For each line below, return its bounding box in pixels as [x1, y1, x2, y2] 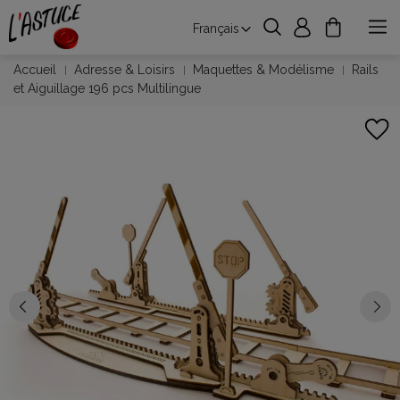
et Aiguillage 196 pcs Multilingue [13, 81, 201, 96]
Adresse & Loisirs [74, 62, 175, 77]
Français [192, 21, 239, 36]
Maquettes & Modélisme [193, 62, 334, 77]
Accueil [13, 62, 56, 77]
